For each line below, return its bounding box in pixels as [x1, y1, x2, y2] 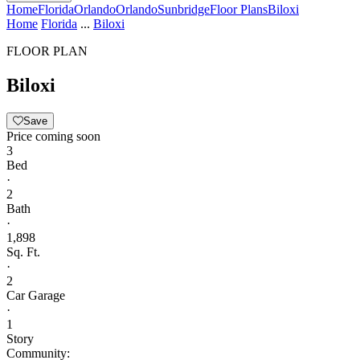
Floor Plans [210, 2, 268, 16]
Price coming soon [6, 129, 100, 143]
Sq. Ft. [6, 244, 40, 259]
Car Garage [6, 288, 65, 302]
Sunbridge [157, 2, 210, 16]
